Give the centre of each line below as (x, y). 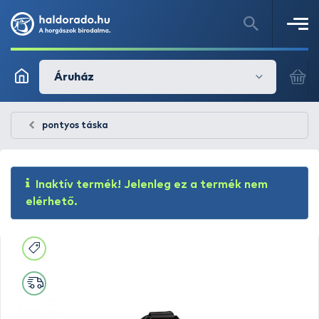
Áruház (74, 77)
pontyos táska (75, 126)
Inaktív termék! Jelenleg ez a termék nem (152, 184)
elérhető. (52, 202)
